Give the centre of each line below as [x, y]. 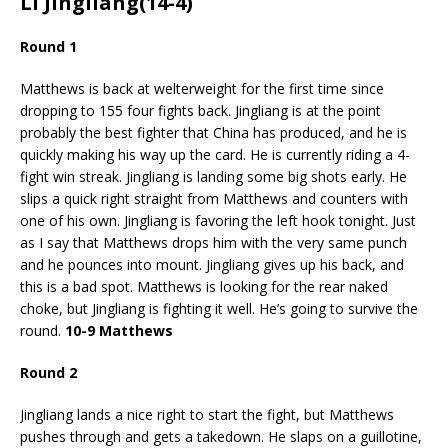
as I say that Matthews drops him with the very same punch [213, 242]
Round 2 [48, 372]
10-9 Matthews [119, 330]
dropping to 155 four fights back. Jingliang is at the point [200, 110]
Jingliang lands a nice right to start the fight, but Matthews [207, 414]
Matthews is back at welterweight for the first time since [202, 88]
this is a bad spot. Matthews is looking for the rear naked [204, 286]
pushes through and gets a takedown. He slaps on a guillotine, [221, 436]
